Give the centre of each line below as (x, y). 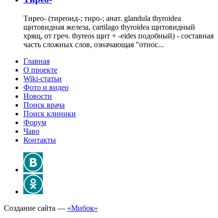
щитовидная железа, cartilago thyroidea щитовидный (109, 27)
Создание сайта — (36, 208)
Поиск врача (44, 105)
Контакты (40, 140)
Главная (36, 61)
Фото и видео (46, 88)
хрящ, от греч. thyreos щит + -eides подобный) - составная (118, 36)
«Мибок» (82, 208)
